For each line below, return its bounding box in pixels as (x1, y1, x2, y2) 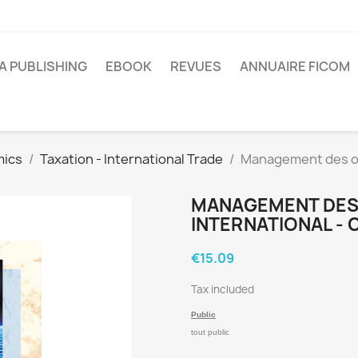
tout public (191, 328, 229, 337)
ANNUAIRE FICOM (240, 57, 350, 75)
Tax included (191, 282, 254, 297)
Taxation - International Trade (40, 150, 223, 169)
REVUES (170, 57, 221, 75)
